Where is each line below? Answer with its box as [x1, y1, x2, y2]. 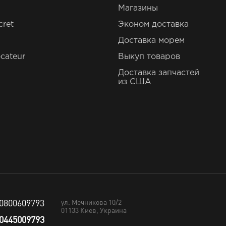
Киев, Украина [80, 207, 127, 215]
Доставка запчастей [118, 69, 199, 77]
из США [118, 78, 151, 86]
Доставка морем [118, 37, 185, 45]
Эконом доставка [118, 21, 189, 29]
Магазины [118, 5, 158, 13]
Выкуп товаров [118, 53, 180, 61]
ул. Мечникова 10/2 [61, 199, 122, 207]
